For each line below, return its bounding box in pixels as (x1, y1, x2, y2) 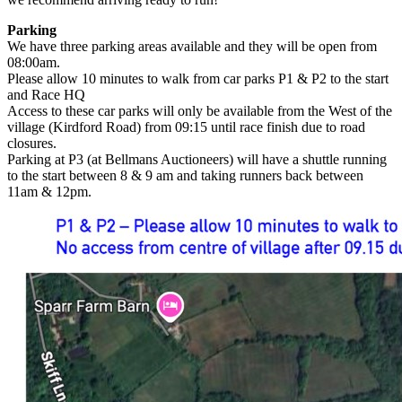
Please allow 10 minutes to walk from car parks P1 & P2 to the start (7, 71, 389, 87)
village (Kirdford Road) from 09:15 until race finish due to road (7, 119, 365, 135)
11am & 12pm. (7, 184, 95, 200)
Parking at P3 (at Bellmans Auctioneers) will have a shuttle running (7, 152, 387, 168)
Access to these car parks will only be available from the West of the (7, 103, 392, 119)
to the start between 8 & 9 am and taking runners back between (7, 168, 363, 184)
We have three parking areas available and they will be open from (7, 39, 377, 55)
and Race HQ (7, 87, 85, 103)
